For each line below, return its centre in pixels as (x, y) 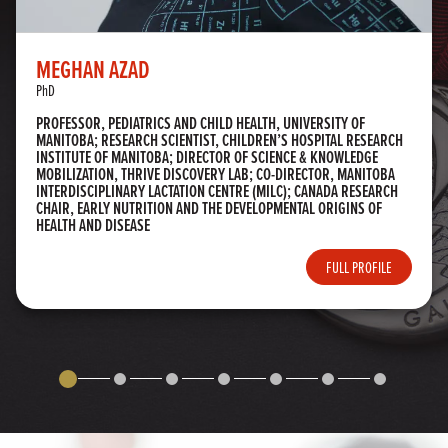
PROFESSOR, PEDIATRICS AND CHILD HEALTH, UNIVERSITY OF (200, 123)
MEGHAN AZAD (93, 69)
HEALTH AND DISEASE (93, 225)
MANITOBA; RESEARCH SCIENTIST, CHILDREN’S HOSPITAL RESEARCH (219, 140)
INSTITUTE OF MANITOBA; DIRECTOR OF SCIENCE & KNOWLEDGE (207, 157)
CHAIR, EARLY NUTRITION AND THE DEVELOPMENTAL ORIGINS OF (209, 208)
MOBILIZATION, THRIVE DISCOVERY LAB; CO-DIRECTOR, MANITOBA (215, 174)
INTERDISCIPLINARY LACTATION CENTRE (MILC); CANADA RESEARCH (217, 191)
